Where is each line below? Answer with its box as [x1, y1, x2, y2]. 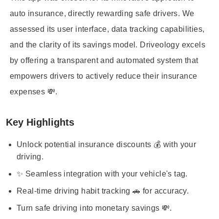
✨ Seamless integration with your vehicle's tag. [17, 170, 188, 178]
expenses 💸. [10, 88, 58, 96]
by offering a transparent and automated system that [10, 56, 198, 65]
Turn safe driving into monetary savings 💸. [17, 204, 172, 212]
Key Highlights [6, 117, 74, 128]
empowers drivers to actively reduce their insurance [10, 72, 197, 80]
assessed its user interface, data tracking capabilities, [10, 25, 205, 33]
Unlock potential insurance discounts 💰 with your [17, 140, 197, 149]
